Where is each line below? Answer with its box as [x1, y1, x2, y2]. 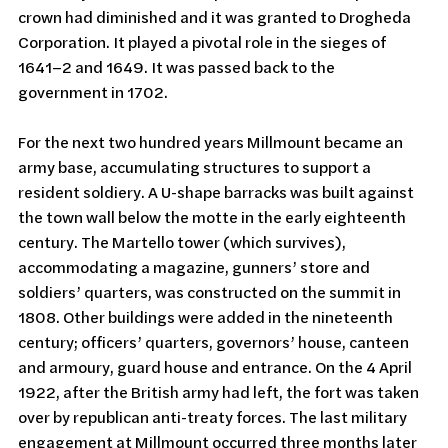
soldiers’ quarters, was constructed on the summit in [18, 280, 404, 303]
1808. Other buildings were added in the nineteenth [18, 305, 396, 328]
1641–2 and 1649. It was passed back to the [18, 55, 338, 78]
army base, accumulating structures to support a [18, 155, 374, 178]
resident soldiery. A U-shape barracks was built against [18, 180, 417, 203]
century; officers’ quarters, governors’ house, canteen [18, 330, 412, 353]
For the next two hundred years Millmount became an [18, 130, 406, 153]
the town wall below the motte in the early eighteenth [18, 205, 409, 228]
